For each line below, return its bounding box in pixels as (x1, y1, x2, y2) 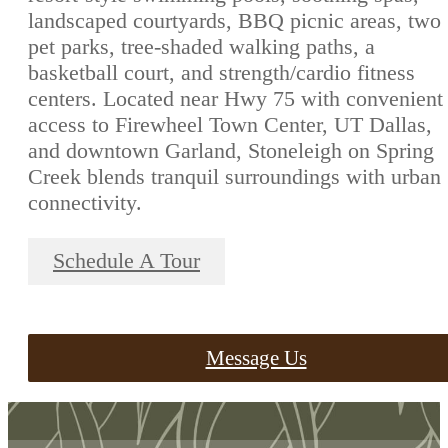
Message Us (205, 346, 307, 370)
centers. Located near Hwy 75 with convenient (28, 86, 443, 112)
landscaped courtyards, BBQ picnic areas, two (28, 8, 441, 34)
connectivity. (28, 190, 142, 216)
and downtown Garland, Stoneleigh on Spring (28, 138, 434, 164)
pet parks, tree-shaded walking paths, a (28, 34, 375, 60)
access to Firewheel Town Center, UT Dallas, (28, 112, 432, 138)
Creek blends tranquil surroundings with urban (28, 164, 441, 190)
